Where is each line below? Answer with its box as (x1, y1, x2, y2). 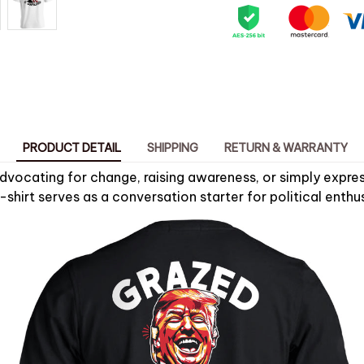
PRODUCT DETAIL (23, 141, 121, 155)
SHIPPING (147, 141, 198, 155)
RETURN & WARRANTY (224, 141, 348, 155)
